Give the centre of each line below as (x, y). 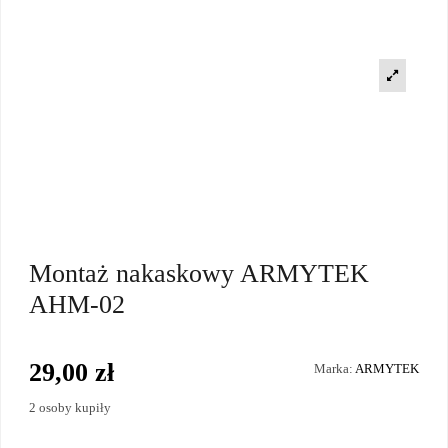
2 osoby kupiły (70, 407)
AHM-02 (77, 304)
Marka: (333, 368)
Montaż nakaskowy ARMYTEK (199, 273)
